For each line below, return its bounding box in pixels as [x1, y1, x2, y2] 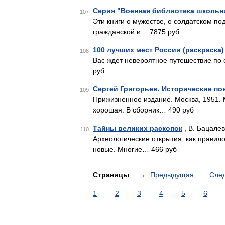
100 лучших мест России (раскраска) [93, 46, 224, 54]
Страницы [93, 171, 131, 179]
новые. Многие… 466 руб [93, 145, 177, 153]
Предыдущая [150, 171, 194, 179]
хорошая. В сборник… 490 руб [93, 106, 194, 114]
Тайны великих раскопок [93, 124, 182, 132]
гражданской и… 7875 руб [93, 28, 179, 36]
